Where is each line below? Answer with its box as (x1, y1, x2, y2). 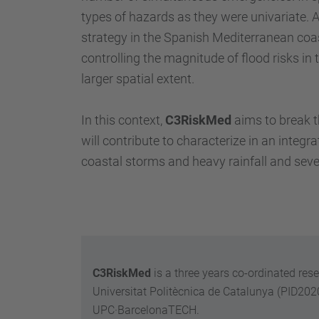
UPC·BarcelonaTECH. (93, 303, 202, 317)
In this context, (81, 113, 165, 127)
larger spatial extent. (81, 71, 194, 86)
